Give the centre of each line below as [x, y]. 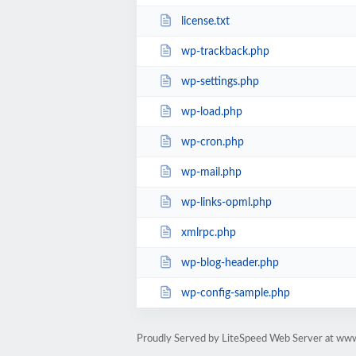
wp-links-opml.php [226, 202]
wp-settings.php [220, 81]
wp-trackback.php [225, 51]
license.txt [205, 21]
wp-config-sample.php [235, 293]
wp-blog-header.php [230, 263]
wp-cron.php [212, 142]
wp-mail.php [211, 172]
